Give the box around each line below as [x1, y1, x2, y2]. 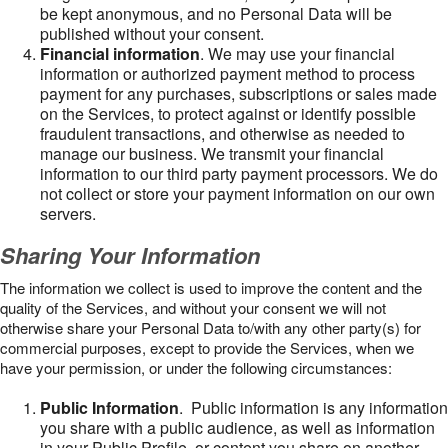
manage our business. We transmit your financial [40, 142, 384, 165]
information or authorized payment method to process [40, 62, 415, 85]
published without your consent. [40, 22, 264, 45]
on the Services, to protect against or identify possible [40, 102, 416, 125]
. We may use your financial [200, 42, 395, 65]
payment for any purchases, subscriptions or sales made [40, 82, 437, 105]
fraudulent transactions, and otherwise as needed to [40, 122, 405, 145]
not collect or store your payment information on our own [40, 182, 435, 205]
